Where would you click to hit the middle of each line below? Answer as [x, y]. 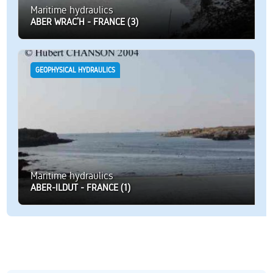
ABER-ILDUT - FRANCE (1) [80, 187]
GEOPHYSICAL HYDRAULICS [75, 70]
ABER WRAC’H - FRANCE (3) [84, 21]
